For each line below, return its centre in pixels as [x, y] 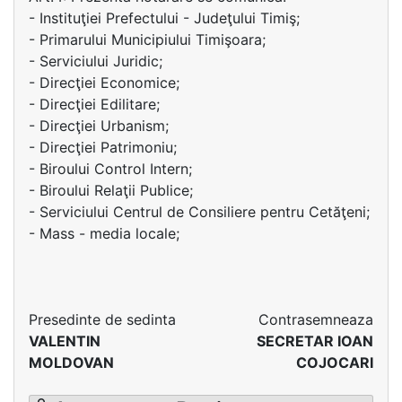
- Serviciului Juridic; [96, 61]
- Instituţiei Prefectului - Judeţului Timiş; [164, 18]
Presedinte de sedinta [102, 319]
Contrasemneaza [316, 319]
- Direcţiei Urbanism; [99, 126]
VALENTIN [65, 341]
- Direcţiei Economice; [104, 83]
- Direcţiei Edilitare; [94, 104]
